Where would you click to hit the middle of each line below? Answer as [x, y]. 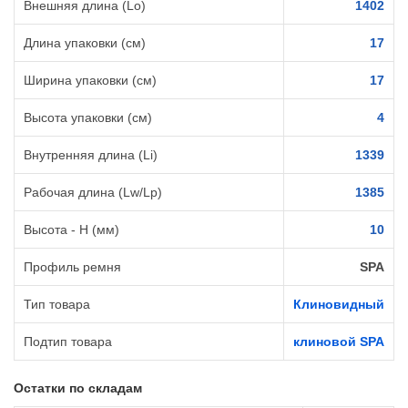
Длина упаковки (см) [85, 43]
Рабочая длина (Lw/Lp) [93, 193]
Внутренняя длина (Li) [91, 155]
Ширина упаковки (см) [90, 81]
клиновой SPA [339, 342]
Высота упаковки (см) [88, 118]
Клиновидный [339, 305]
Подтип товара [68, 342]
